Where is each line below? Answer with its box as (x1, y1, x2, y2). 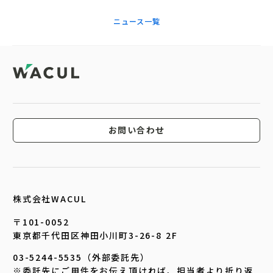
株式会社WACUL (13, 193, 87, 205)
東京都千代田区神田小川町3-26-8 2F (13, 229, 178, 242)
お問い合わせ (108, 124, 165, 136)
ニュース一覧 (113, 16, 160, 27)
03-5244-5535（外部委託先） (13, 251, 150, 264)
